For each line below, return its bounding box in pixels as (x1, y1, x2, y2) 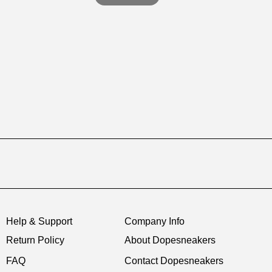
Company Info (124, 216, 185, 226)
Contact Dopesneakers (124, 255, 223, 266)
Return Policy (6, 234, 64, 245)
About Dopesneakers (124, 234, 216, 245)
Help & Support (6, 216, 72, 226)
